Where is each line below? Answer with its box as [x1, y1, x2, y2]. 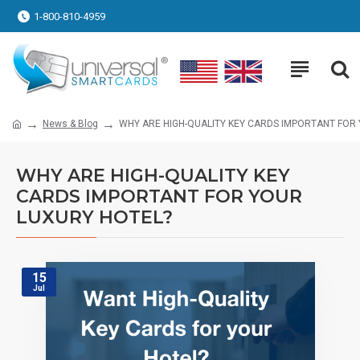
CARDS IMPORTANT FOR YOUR [16, 185, 302, 207]
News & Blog [43, 117, 98, 129]
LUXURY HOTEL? [16, 206, 173, 228]
